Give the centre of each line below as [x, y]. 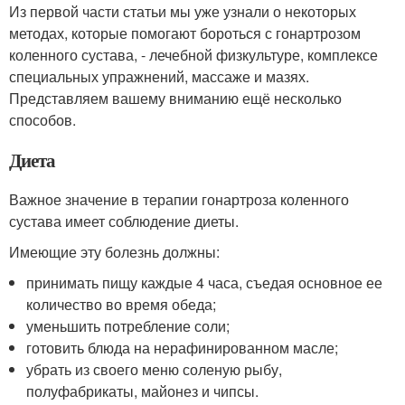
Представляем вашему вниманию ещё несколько [175, 98]
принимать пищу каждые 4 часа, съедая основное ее [205, 283]
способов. [42, 120]
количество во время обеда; [122, 304]
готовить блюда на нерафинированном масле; [183, 348]
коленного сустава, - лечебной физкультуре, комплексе [193, 55]
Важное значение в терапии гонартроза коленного [179, 199]
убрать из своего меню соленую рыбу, [155, 369]
